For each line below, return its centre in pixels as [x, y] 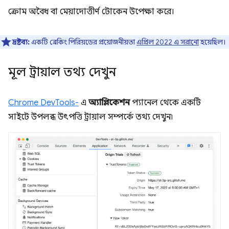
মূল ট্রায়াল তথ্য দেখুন [62, 72]
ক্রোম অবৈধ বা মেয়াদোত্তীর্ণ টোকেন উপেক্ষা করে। [91, 12]
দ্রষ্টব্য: [21, 42]
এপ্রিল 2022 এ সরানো [168, 42]
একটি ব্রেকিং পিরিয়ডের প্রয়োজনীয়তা [84, 42]
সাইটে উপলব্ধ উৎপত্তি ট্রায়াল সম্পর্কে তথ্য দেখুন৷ [90, 117]
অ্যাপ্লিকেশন [109, 102]
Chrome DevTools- [43, 102]
